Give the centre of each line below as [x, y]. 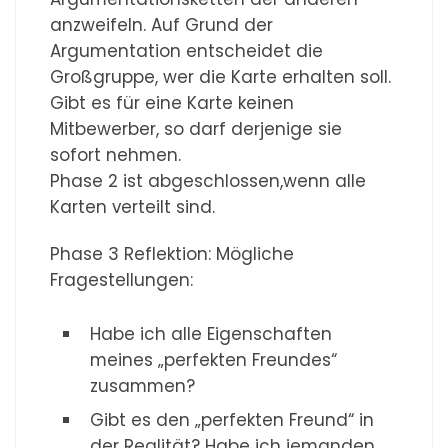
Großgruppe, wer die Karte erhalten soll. [221, 77]
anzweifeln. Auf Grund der [162, 25]
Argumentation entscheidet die [187, 51]
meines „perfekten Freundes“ [214, 360]
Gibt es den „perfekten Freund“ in [232, 420]
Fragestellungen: [122, 280]
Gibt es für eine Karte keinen [172, 103]
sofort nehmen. [116, 155]
